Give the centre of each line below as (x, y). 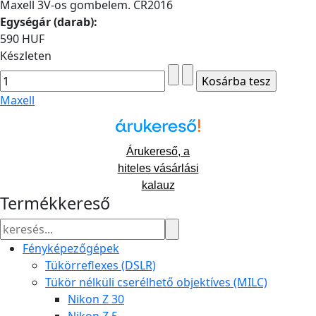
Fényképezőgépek (71, 249)
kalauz (158, 186)
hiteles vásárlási (158, 169)
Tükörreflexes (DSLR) (101, 266)
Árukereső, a (158, 152)
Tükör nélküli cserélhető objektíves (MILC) (156, 282)
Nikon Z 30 (96, 299)
